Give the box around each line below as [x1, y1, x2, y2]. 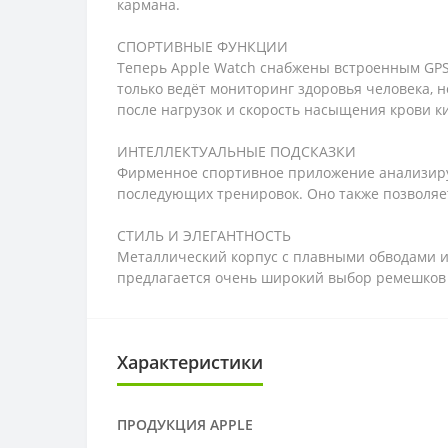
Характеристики [117, 350, 263, 374]
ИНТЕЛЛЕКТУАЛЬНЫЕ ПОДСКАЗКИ [117, 142, 356, 161]
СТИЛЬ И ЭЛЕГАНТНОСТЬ [117, 226, 291, 245]
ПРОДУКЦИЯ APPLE [117, 415, 253, 434]
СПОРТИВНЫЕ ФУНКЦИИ [117, 37, 288, 56]
